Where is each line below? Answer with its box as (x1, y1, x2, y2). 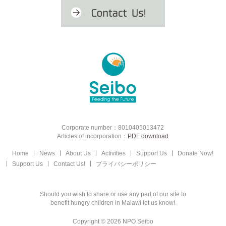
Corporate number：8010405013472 (62, 124, 164, 131)
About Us (66, 149, 91, 156)
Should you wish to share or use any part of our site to (39, 190, 186, 197)
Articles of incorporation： (57, 132, 128, 139)
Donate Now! (178, 149, 214, 156)
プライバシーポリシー (96, 160, 157, 167)
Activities (101, 149, 126, 156)
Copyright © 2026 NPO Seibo (72, 217, 153, 224)
